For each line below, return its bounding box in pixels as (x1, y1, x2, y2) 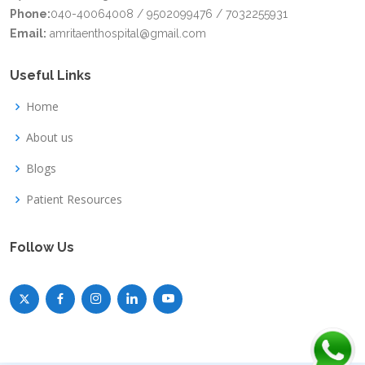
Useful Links (10, 67, 91, 83)
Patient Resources (26, 191, 122, 207)
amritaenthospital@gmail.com (46, 26, 206, 40)
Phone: (10, 7, 51, 20)
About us (26, 129, 73, 145)
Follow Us (10, 239, 74, 255)
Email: (10, 26, 46, 40)
